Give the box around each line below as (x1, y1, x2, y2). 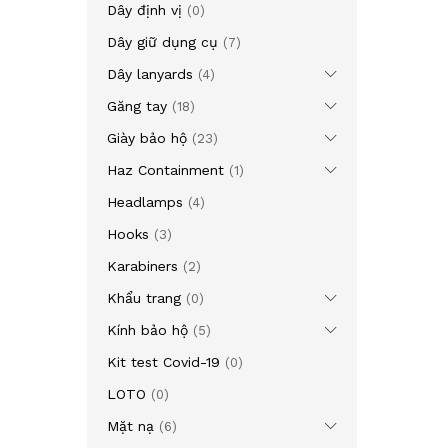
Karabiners (107, 258, 178, 274)
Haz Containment (107, 162, 224, 178)
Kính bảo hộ (107, 322, 188, 338)
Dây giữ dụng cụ (107, 34, 218, 50)
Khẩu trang (107, 290, 181, 306)
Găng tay (107, 98, 167, 114)
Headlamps (107, 194, 183, 210)
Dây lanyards (107, 66, 193, 82)
